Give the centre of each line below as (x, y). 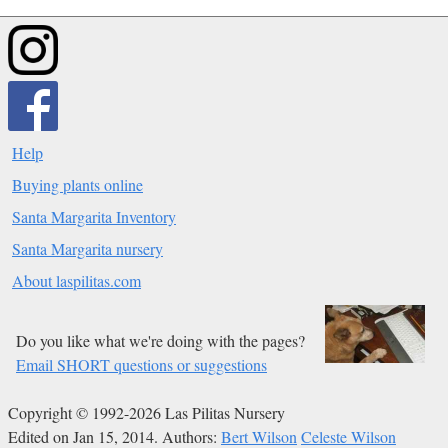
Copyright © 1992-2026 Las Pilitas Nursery (146, 412)
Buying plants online (77, 184)
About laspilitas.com (76, 280)
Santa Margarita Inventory (94, 216)
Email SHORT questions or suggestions (141, 364)
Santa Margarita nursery (87, 248)
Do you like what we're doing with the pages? (160, 340)
